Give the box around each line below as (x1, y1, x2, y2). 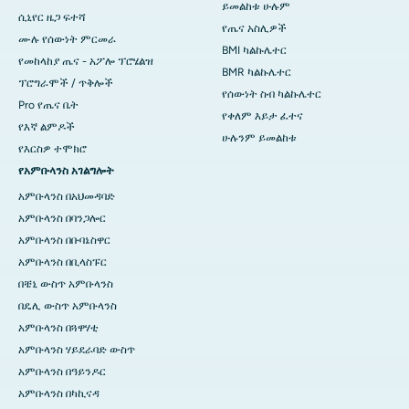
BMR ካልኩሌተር (222, 66, 291, 79)
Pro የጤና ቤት (18, 99, 79, 112)
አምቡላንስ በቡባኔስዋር (18, 234, 110, 247)
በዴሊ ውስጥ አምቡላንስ (18, 299, 117, 313)
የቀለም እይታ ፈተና (222, 110, 303, 123)
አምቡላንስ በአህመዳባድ (18, 190, 115, 204)
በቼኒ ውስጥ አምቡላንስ (18, 278, 113, 291)
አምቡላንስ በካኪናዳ (18, 387, 100, 401)
